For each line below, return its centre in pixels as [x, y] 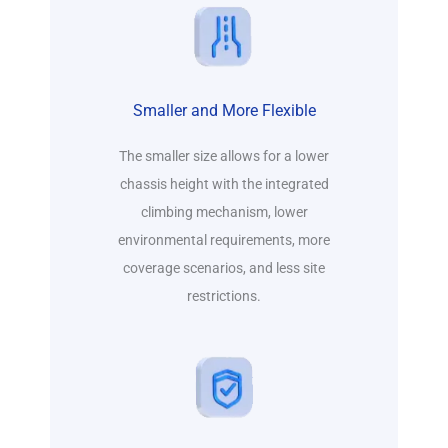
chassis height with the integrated [224, 184]
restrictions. [224, 296]
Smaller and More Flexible [224, 111]
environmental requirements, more [224, 240]
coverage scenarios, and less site [224, 268]
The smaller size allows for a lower [224, 156]
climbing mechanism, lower [224, 212]
